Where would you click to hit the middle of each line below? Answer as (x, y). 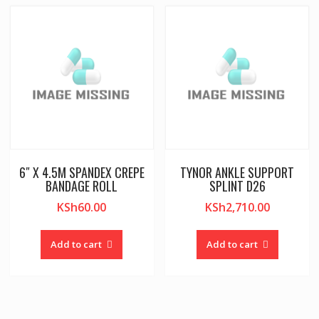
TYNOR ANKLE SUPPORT (237, 172)
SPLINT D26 (237, 185)
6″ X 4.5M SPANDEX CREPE (82, 172)
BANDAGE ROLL (82, 185)
